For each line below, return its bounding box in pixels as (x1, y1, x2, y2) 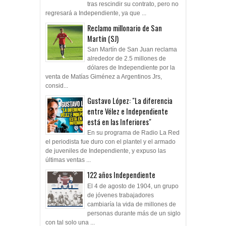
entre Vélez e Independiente (87, 106, 168, 117)
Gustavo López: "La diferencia (87, 95, 173, 106)
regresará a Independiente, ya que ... (45, 9, 146, 17)
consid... (45, 82, 68, 90)
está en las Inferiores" (87, 117, 151, 128)
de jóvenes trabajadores (87, 191, 154, 199)
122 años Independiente (87, 169, 155, 181)
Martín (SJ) (87, 33, 119, 44)
